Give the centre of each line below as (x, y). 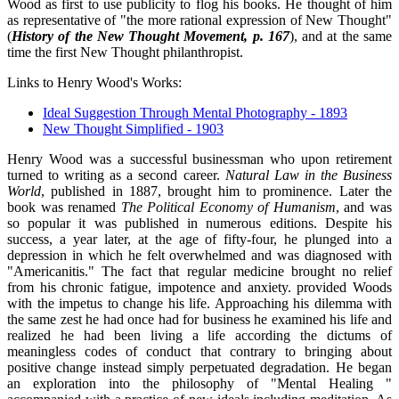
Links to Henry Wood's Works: (94, 83)
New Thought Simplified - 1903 (133, 129)
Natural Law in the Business (309, 175)
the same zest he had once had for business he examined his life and (199, 320)
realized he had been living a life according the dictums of (199, 336)
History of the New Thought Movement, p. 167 (151, 37)
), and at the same (341, 37)
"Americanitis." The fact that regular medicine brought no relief (199, 272)
